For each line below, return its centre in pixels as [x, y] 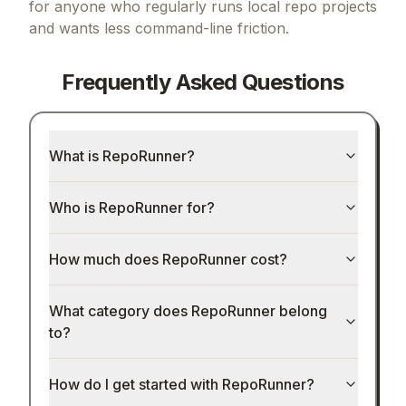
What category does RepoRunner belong [188, 311]
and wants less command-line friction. [159, 28]
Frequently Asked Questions [203, 82]
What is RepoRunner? [121, 156]
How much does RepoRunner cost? [168, 260]
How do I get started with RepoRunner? [181, 385]
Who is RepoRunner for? [131, 208]
